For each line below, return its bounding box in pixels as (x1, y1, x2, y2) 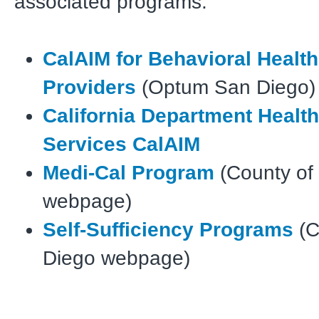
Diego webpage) (43, 246, 190, 269)
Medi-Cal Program (43, 161, 214, 184)
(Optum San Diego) (136, 75, 315, 98)
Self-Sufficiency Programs (43, 218, 293, 241)
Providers (43, 75, 136, 98)
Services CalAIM (43, 132, 200, 155)
